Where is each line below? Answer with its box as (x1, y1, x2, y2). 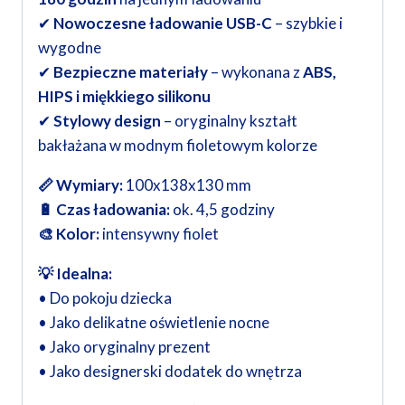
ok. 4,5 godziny (170, 200, 275, 220)
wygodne (38, 38, 101, 58)
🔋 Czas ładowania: (38, 200, 170, 220)
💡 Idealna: (38, 264, 112, 284)
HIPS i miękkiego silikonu (38, 87, 211, 107)
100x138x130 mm (123, 175, 251, 195)
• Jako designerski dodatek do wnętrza (38, 362, 302, 381)
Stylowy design (53, 111, 161, 131)
